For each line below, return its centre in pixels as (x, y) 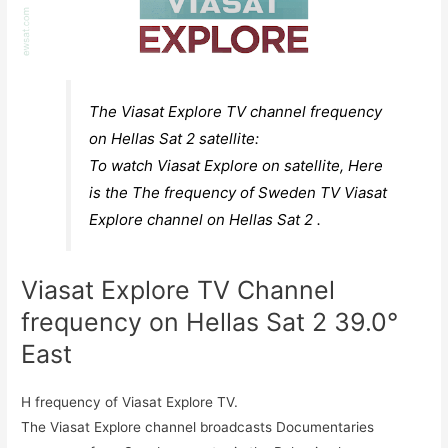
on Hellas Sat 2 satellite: (174, 139)
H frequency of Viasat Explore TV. (130, 402)
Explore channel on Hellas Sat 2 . (205, 220)
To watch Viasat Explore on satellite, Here (236, 166)
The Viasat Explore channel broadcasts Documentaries (198, 427)
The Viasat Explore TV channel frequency (236, 112)
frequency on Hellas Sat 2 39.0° (210, 322)
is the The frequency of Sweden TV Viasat (238, 193)
